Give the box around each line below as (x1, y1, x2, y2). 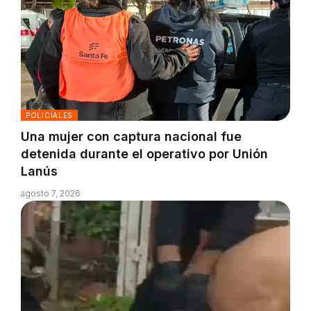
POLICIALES (26, 111, 73, 120)
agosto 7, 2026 (21, 188, 81, 199)
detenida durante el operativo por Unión (21, 146, 268, 162)
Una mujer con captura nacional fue (21, 129, 242, 144)
